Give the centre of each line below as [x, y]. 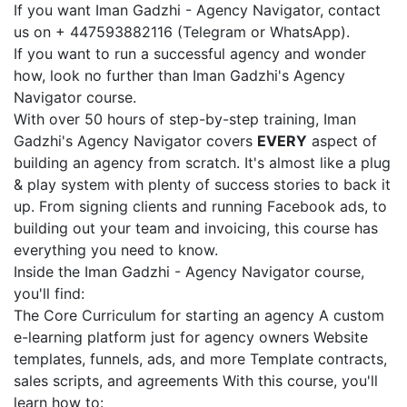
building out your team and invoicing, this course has [196, 228]
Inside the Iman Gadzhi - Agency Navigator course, [189, 272]
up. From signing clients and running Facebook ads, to [200, 206]
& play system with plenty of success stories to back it [202, 184]
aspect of [342, 141]
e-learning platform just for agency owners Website [191, 337]
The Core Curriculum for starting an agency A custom [199, 315]
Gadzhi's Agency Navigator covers [135, 141]
